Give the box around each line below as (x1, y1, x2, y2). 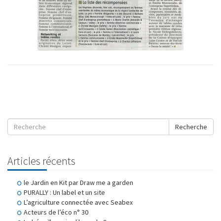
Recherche (175, 122, 207, 131)
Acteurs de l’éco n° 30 (24, 208, 88, 217)
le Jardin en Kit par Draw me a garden (24, 178, 133, 187)
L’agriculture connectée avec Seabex (24, 198, 133, 207)
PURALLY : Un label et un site (24, 188, 105, 197)
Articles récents (7, 154, 75, 168)
